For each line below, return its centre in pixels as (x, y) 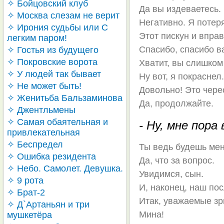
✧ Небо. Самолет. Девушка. (65, 168)
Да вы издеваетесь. (180, 9)
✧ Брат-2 (26, 192)
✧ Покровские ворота (52, 62)
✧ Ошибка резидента (51, 156)
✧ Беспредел (35, 144)
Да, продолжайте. (176, 103)
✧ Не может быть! (44, 86)
